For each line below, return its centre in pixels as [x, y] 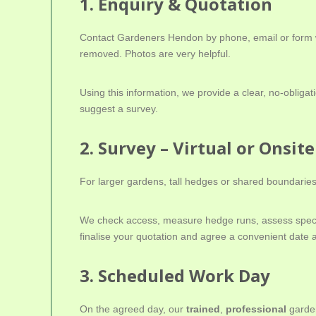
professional [256, 309]
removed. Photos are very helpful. [155, 53]
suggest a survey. [119, 108]
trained [203, 309]
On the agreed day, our [133, 309]
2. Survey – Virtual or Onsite [197, 147]
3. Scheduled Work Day [175, 275]
